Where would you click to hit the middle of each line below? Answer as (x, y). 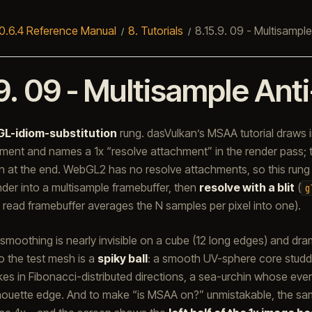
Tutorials (162, 30)
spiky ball (122, 258)
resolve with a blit (247, 187)
